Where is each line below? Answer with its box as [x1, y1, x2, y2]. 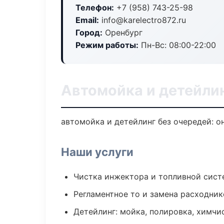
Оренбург [102, 27, 142, 37]
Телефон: [75, 2, 114, 12]
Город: [75, 27, 102, 37]
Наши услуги [61, 145, 133, 158]
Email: [75, 15, 99, 25]
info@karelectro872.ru [99, 15, 186, 25]
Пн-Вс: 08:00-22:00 [138, 40, 216, 50]
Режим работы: [75, 40, 138, 50]
